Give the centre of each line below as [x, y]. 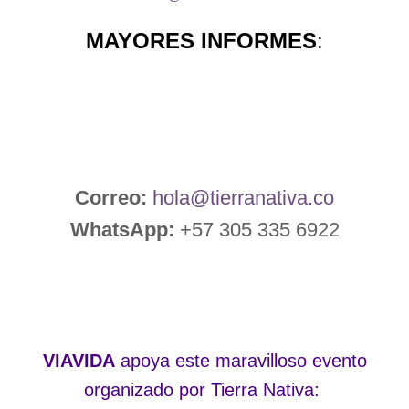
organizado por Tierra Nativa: [204, 389]
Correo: [111, 197]
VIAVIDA [79, 360]
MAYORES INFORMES [201, 40]
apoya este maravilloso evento [241, 360]
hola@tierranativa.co [243, 197]
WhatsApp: [125, 229]
